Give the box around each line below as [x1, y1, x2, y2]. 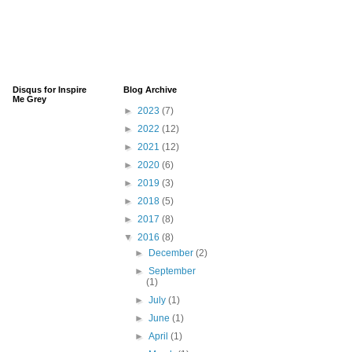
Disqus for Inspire [13, 85, 86, 95]
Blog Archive [123, 85, 177, 95]
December [148, 247, 196, 259]
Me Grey [13, 94, 46, 104]
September [148, 266, 196, 277]
